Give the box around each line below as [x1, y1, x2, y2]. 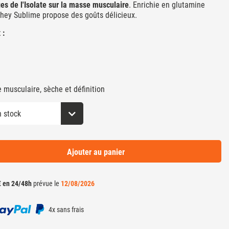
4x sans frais [47, 205, 84, 214]
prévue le [32, 179, 61, 188]
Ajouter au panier [66, 147, 125, 157]
